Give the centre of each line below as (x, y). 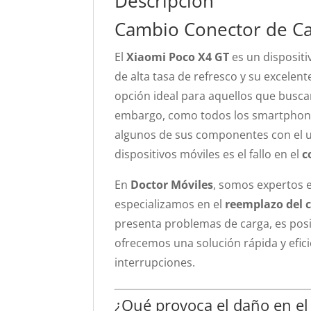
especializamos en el (170, 204)
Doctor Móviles (172, 185)
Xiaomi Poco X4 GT (178, 57)
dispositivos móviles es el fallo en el (209, 154)
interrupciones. (155, 262)
